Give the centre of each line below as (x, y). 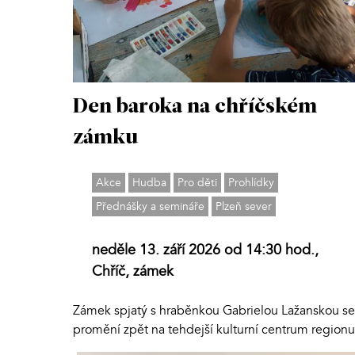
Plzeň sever (244, 206)
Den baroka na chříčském (195, 107)
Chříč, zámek (133, 271)
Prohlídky (251, 182)
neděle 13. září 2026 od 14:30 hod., (205, 250)
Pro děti (197, 182)
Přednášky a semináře (150, 206)
